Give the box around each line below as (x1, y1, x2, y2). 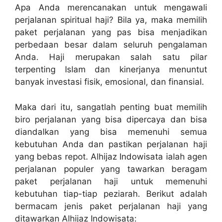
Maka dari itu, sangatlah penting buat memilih (15, 102, 207, 112)
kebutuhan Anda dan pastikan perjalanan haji (15, 139, 207, 149)
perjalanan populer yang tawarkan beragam (15, 164, 207, 174)
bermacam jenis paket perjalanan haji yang (15, 201, 207, 211)
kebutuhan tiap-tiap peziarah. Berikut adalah (15, 188, 207, 199)
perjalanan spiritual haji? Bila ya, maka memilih (15, 15, 207, 25)
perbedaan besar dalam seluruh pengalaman (15, 40, 207, 50)
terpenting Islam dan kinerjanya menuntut (15, 64, 207, 75)
